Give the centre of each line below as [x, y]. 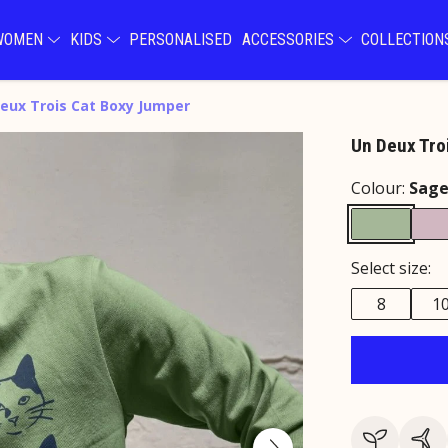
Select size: [391, 268]
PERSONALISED [181, 39]
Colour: [380, 188]
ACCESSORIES [289, 39]
